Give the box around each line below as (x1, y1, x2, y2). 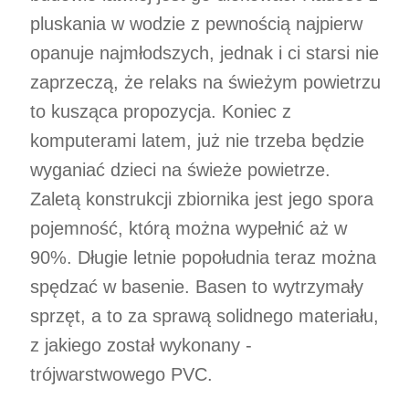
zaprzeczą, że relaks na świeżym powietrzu (30, 71, 381, 92)
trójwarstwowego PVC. (30, 363, 213, 384)
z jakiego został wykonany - (30, 334, 252, 355)
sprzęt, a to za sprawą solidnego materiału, (30, 305, 379, 326)
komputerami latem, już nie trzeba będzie (30, 130, 364, 151)
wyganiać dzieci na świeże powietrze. (30, 159, 330, 180)
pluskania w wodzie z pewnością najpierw (30, 13, 362, 34)
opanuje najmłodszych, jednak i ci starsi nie (30, 42, 379, 63)
